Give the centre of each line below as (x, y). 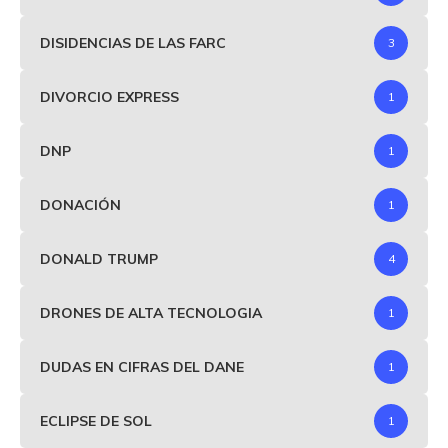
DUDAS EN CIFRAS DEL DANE (142, 366)
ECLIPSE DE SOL (96, 420)
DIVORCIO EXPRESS (109, 96)
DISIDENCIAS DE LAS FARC (133, 42)
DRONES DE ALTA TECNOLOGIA (151, 312)
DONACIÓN (80, 204)
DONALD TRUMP (99, 258)
